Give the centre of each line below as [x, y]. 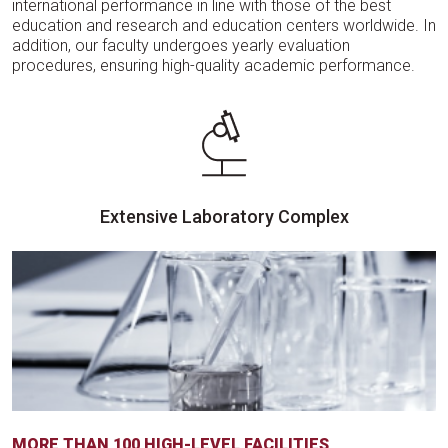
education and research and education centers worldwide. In [224, 26]
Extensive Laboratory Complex [224, 217]
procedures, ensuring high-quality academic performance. [213, 66]
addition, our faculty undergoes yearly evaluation [181, 46]
